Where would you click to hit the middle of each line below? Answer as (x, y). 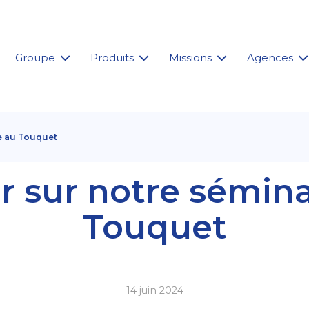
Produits (112, 58)
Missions (190, 58)
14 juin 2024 (154, 290)
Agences (270, 58)
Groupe (35, 58)
